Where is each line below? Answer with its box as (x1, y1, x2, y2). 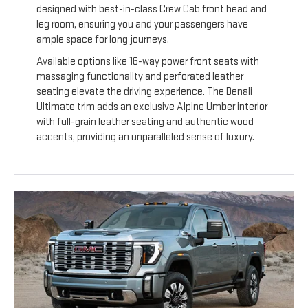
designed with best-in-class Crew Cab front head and (36, 3, 267, 16)
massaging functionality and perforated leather (36, 70, 244, 84)
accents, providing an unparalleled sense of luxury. (36, 131, 255, 144)
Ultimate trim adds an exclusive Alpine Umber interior (36, 100, 268, 114)
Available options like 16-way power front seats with (36, 55, 260, 69)
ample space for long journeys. (36, 33, 170, 47)
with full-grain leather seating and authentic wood (36, 115, 254, 129)
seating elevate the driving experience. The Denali (36, 85, 253, 99)
